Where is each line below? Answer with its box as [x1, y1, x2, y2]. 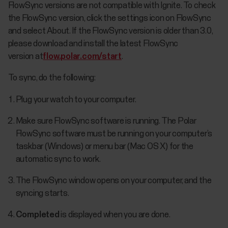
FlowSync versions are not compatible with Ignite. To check [8, 2, 216, 11]
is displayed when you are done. [59, 211, 170, 220]
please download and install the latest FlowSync [8, 40, 179, 49]
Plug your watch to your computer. [15, 95, 136, 104]
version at [8, 52, 43, 62]
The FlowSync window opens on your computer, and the [15, 176, 212, 185]
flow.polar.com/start [43, 52, 122, 62]
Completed [15, 211, 60, 220]
